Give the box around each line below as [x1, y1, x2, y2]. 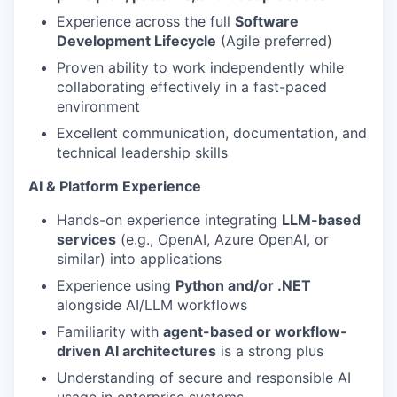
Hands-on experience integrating [57, 211, 282, 230]
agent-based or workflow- [163, 323, 347, 341]
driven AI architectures [57, 342, 216, 361]
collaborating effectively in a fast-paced [57, 78, 327, 97]
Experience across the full [57, 12, 235, 31]
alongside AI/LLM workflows [57, 296, 247, 315]
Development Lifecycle [57, 32, 216, 51]
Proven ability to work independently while [57, 58, 344, 77]
